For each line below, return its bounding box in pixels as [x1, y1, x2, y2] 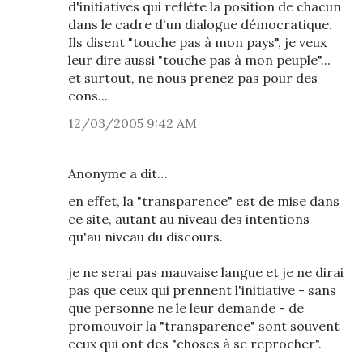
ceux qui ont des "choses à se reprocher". [68, 335, 322, 352]
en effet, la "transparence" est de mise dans [68, 193, 340, 209]
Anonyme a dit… [68, 165, 167, 181]
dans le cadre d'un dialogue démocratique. [68, 16, 332, 32]
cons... [68, 88, 108, 104]
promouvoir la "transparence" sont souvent [68, 318, 340, 334]
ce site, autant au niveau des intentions [68, 211, 310, 227]
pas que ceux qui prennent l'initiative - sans [68, 282, 336, 298]
